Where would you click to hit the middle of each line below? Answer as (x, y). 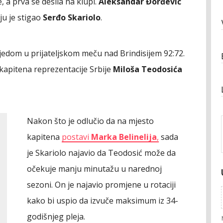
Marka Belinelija (124, 137)
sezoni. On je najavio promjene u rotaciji (101, 185)
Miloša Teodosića (148, 69)
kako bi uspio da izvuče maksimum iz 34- (103, 201)
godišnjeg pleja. (57, 217)
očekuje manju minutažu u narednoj (94, 169)
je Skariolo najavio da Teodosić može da (101, 153)
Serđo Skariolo (72, 17)
